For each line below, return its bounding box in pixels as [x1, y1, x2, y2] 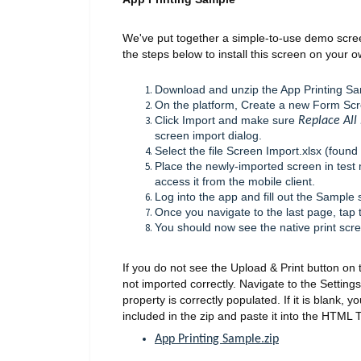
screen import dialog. [155, 128, 262, 142]
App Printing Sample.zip [155, 332, 279, 346]
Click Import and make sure [155, 113, 298, 127]
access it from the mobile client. [155, 174, 315, 188]
